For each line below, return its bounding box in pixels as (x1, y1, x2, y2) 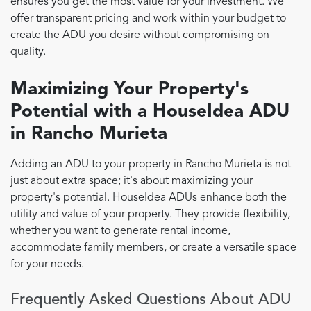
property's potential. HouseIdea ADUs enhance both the (10, 192, 287, 204)
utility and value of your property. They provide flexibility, (10, 209, 290, 221)
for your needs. (10, 259, 84, 271)
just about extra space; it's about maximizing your (10, 176, 253, 187)
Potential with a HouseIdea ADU (10, 103, 289, 121)
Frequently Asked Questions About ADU (10, 292, 292, 308)
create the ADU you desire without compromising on (10, 30, 269, 42)
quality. (10, 47, 46, 58)
